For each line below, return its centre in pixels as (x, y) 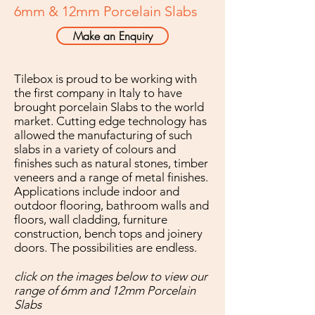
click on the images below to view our (111, 276)
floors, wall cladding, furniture (91, 219)
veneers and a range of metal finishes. (111, 177)
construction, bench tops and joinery (108, 233)
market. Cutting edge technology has (110, 121)
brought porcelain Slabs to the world (109, 107)
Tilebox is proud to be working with (105, 79)
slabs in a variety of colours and (95, 149)
